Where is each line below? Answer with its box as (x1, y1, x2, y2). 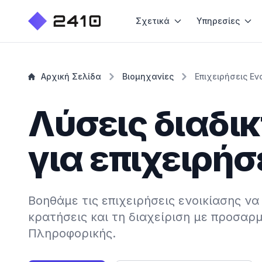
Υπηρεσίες (196, 16, 240, 26)
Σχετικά (135, 16, 170, 26)
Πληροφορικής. (28, 226, 116, 240)
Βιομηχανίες (122, 71, 174, 81)
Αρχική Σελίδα (41, 71, 101, 81)
